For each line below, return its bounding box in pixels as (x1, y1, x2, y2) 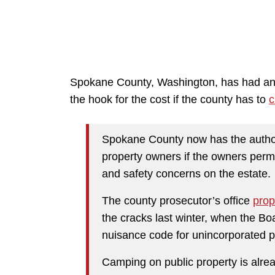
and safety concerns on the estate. (102, 167, 271, 180)
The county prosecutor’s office (102, 194, 253, 207)
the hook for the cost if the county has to (70, 93, 269, 106)
